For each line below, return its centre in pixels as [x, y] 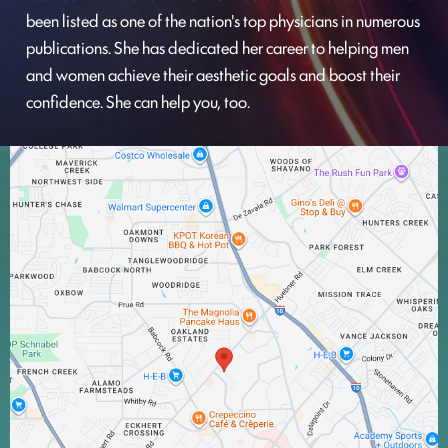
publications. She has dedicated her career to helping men [217, 47]
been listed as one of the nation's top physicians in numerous [223, 20]
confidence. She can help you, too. [138, 101]
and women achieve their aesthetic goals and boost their [213, 74]
